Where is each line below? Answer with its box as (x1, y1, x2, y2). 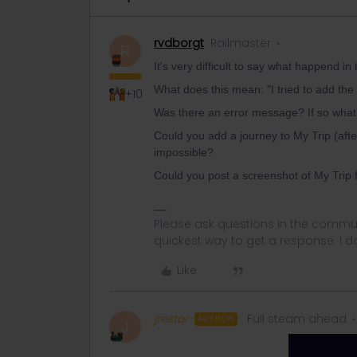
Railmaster (210, 35, 271, 51)
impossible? (154, 146, 214, 159)
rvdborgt (154, 35, 204, 51)
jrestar (154, 311, 188, 327)
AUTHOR (198, 315, 234, 323)
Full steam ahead (247, 311, 347, 327)
